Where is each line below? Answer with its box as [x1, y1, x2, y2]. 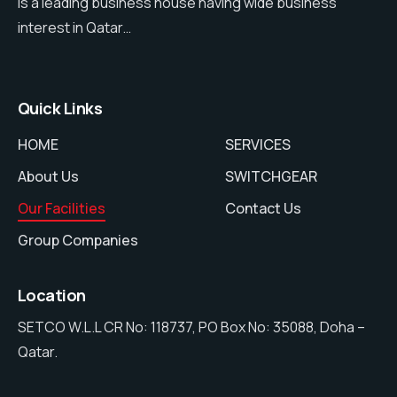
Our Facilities [18, 198, 105, 219]
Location [18, 284, 86, 307]
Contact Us [225, 198, 301, 219]
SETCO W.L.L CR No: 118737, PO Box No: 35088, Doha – [18, 317, 365, 338]
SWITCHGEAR [225, 167, 317, 187]
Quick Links [18, 97, 103, 120]
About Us [18, 167, 79, 187]
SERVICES [225, 135, 291, 155]
